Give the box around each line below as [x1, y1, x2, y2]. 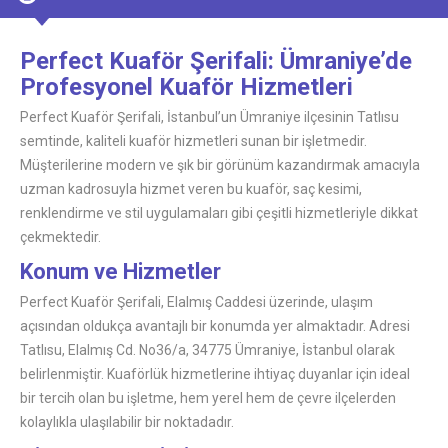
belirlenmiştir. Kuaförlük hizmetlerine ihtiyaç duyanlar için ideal [20, 365, 410, 382]
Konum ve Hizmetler [20, 258, 221, 284]
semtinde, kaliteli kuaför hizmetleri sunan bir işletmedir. [20, 132, 367, 149]
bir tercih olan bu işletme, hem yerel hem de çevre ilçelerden [20, 389, 396, 406]
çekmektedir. [20, 228, 101, 245]
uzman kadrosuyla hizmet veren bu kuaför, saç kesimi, [20, 180, 362, 197]
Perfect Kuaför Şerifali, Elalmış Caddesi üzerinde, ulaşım [20, 293, 373, 310]
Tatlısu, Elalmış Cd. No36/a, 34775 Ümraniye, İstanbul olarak [20, 341, 395, 358]
